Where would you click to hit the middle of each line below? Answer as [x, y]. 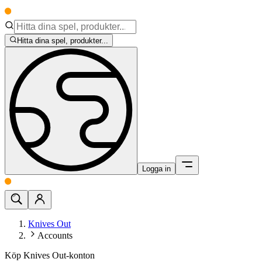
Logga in [156, 169]
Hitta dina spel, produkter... [63, 41]
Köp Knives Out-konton [50, 256]
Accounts [55, 236]
